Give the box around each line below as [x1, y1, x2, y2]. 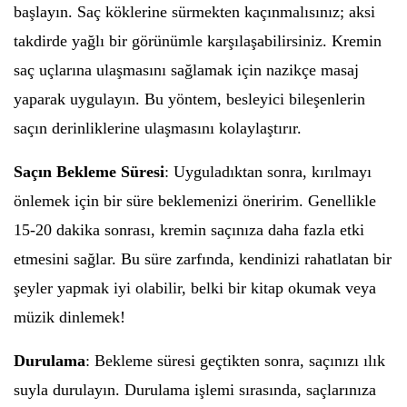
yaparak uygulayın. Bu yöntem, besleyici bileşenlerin [14, 90, 365, 108]
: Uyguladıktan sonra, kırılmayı [164, 163, 372, 181]
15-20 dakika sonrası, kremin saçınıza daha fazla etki [14, 221, 364, 239]
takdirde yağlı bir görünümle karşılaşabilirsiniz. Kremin [14, 32, 382, 50]
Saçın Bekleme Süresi [14, 163, 164, 181]
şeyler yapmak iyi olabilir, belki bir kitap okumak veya [14, 279, 376, 297]
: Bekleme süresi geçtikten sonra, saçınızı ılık [85, 352, 385, 370]
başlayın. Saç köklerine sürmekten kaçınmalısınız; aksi [14, 3, 375, 21]
